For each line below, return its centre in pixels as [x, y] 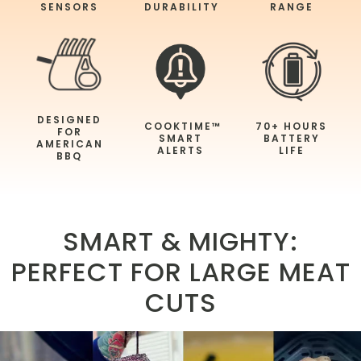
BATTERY [291, 138]
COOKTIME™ [183, 126]
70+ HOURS [292, 126]
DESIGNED [70, 120]
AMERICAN [69, 144]
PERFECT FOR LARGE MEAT [180, 272]
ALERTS [180, 150]
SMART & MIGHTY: [180, 242]
